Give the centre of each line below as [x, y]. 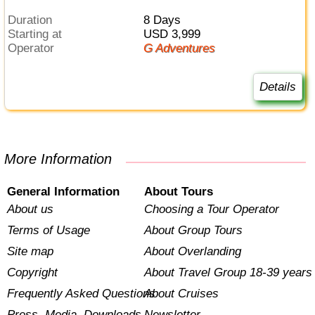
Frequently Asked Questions [82, 293]
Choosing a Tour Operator [211, 209]
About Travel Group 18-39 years [228, 272]
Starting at [39, 34]
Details [277, 86]
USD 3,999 [176, 34]
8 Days [165, 20]
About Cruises [181, 293]
